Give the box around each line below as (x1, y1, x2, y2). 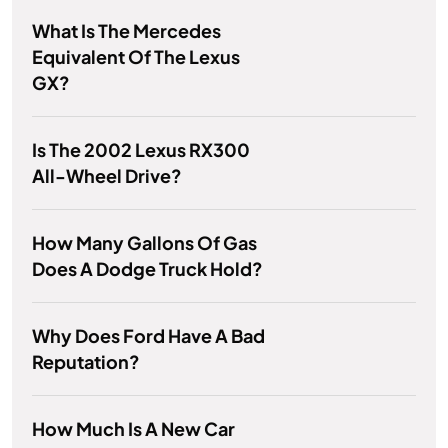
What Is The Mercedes (32, 19, 221, 43)
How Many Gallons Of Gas (32, 231, 257, 255)
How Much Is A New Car (32, 417, 235, 441)
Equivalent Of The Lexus (32, 45, 240, 69)
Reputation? (32, 350, 140, 374)
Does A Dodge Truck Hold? (32, 257, 263, 281)
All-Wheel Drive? (32, 164, 182, 188)
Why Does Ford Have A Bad (32, 324, 265, 348)
